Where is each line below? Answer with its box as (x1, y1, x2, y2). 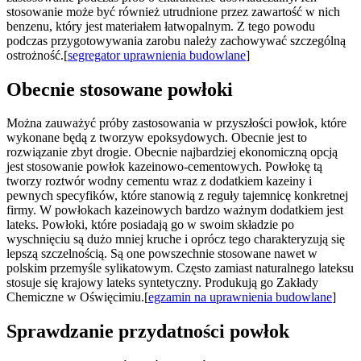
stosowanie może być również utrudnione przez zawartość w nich (6, 4, 340, 19)
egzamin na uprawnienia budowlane (148, 290, 332, 305)
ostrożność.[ (6, 48, 68, 62)
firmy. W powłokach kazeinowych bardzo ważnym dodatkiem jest (6, 203, 343, 218)
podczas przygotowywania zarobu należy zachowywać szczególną (6, 33, 346, 48)
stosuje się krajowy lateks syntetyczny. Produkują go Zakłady (6, 276, 318, 290)
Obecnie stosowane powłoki (6, 78, 233, 100)
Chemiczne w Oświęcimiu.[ (6, 290, 148, 305)
